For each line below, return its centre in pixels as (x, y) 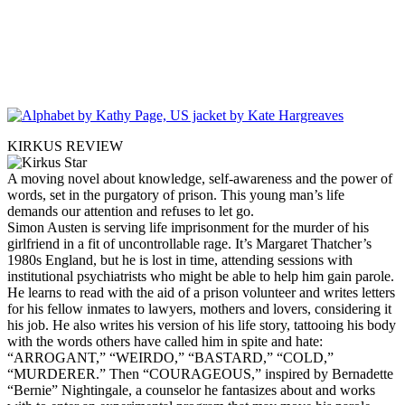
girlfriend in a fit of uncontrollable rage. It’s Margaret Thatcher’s (189, 243)
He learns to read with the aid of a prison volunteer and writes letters (201, 292)
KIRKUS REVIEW (65, 146)
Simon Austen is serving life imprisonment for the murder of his (188, 227)
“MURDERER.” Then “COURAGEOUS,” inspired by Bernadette (200, 373)
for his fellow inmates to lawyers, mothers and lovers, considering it (199, 308)
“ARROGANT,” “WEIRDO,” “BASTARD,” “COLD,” (170, 357)
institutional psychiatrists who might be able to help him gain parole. (201, 276)
